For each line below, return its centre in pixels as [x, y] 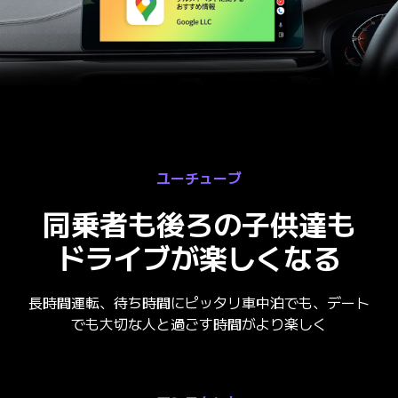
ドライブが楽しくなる [199, 257]
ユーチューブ [199, 178]
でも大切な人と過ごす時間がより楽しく [199, 324]
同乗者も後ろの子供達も [199, 223]
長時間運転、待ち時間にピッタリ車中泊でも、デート [199, 302]
